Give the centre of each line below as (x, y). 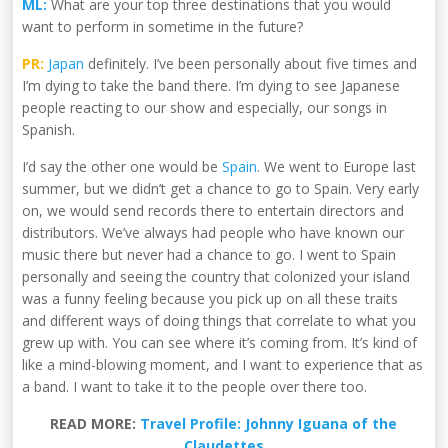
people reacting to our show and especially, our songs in (205, 108)
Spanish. (49, 130)
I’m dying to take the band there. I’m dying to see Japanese (211, 86)
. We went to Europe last (337, 167)
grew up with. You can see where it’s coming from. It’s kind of (220, 343)
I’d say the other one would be (122, 167)
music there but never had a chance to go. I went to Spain (209, 255)
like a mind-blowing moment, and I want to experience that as (223, 365)
